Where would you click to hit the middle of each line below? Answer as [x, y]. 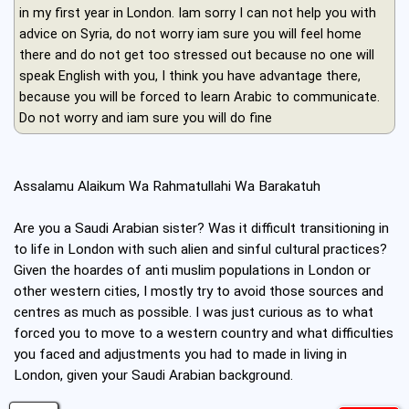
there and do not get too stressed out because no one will [197, 55]
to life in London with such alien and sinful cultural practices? [200, 250]
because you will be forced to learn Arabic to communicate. [199, 97]
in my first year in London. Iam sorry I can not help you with [198, 13]
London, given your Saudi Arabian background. [153, 376]
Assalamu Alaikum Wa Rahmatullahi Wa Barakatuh [167, 187]
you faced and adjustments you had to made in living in [180, 355]
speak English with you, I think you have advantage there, [190, 76]
